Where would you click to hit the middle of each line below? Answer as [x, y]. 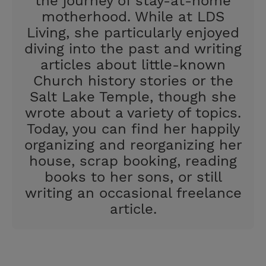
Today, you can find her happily [133, 129]
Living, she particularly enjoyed [133, 33]
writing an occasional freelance [133, 193]
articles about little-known [133, 65]
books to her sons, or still [133, 177]
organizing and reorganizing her [133, 145]
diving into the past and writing [133, 49]
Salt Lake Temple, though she [133, 97]
